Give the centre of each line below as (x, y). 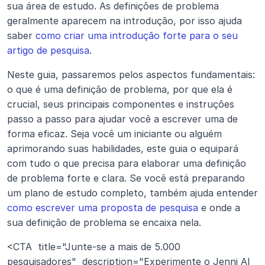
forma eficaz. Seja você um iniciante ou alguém (114, 134)
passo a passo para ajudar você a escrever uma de (122, 119)
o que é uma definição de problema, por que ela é (120, 89)
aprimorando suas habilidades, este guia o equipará (123, 148)
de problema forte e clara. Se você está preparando (126, 178)
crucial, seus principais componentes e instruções (121, 104)
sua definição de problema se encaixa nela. (104, 222)
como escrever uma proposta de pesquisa (103, 208)
